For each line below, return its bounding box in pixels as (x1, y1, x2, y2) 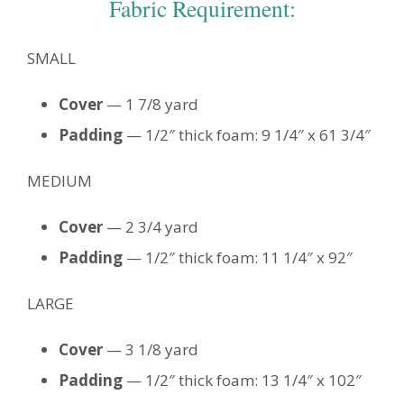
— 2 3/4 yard (103, 216, 198, 238)
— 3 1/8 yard (103, 339, 198, 361)
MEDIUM (27, 170, 92, 192)
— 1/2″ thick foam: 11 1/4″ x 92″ (123, 247, 353, 269)
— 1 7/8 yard (103, 94, 198, 115)
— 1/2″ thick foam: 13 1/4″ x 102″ (123, 370, 362, 391)
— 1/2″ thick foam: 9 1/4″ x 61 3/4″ (123, 124, 371, 146)
